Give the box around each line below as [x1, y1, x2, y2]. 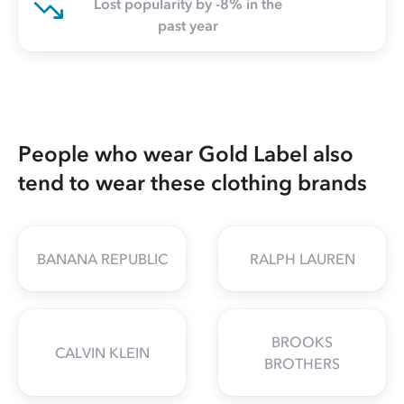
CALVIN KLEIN [54, 343, 150, 362]
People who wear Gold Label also [18, 140, 353, 167]
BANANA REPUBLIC [36, 249, 168, 268]
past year [157, 15, 218, 34]
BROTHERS [264, 353, 340, 372]
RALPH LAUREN [249, 249, 355, 268]
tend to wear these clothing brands [18, 169, 367, 196]
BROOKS [271, 332, 333, 351]
